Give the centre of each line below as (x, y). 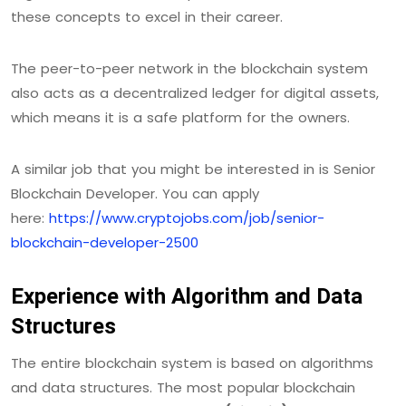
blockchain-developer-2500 (105, 242)
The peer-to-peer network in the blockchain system (189, 68)
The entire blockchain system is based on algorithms (192, 362)
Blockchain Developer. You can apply (135, 193)
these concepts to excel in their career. (147, 16)
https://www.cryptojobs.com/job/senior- (187, 217)
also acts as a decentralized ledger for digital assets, (195, 92)
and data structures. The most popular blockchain (183, 387)
